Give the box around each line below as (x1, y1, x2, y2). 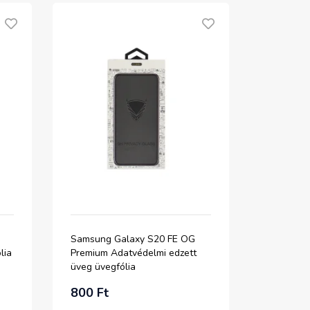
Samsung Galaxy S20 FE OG (71, 232, 195, 246)
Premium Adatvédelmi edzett (71, 246, 197, 259)
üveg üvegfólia (71, 260, 136, 273)
